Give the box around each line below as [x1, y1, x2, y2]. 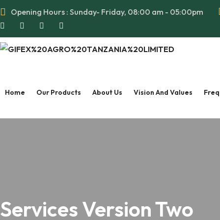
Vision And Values [134, 88, 192, 97]
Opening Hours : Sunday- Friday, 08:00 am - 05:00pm [11, 7, 203, 17]
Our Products [36, 88, 81, 97]
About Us [92, 88, 122, 97]
